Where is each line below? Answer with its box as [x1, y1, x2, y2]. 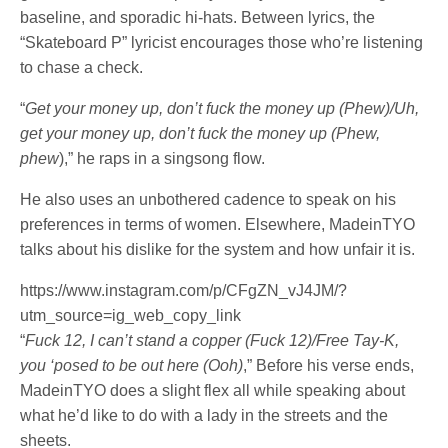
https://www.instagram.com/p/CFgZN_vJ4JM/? [20, 282, 347, 300]
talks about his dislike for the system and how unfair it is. [20, 241, 416, 259]
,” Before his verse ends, [243, 357, 415, 375]
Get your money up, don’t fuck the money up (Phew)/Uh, [25, 100, 420, 118]
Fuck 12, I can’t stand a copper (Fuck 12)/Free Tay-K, [25, 332, 400, 350]
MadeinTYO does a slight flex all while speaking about [20, 382, 406, 400]
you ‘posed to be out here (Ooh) [20, 357, 244, 375]
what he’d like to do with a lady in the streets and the [20, 407, 389, 425]
